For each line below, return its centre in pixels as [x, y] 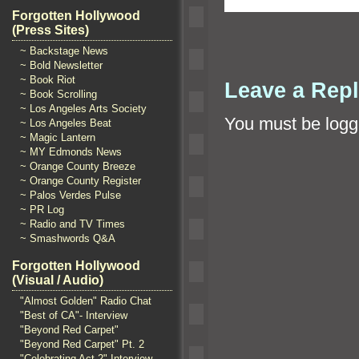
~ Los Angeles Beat [66, 123]
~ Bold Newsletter [61, 65]
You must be [275, 123]
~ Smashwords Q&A [68, 238]
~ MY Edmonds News [71, 152]
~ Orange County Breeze [78, 166]
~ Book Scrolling [58, 94]
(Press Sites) [50, 30]
